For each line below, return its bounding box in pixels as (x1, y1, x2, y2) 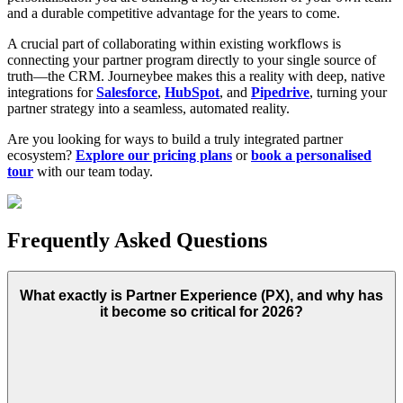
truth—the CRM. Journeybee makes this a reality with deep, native (7, 68, 385, 85)
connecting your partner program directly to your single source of (7, 52, 376, 68)
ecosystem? (7, 148, 76, 164)
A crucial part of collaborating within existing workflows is (7, 36, 341, 52)
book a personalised (251, 148, 372, 164)
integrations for (7, 85, 96, 101)
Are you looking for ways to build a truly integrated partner (7, 131, 343, 148)
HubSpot (165, 85, 219, 101)
